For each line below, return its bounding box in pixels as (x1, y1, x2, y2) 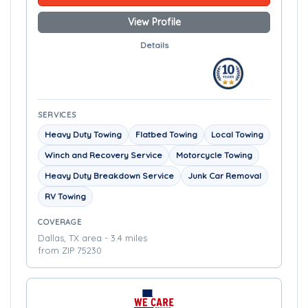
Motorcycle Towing (176, 150, 252, 160)
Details (140, 40, 168, 50)
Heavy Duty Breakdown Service (45, 170, 174, 181)
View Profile (127, 16, 181, 28)
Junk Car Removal (188, 170, 261, 181)
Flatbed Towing (135, 129, 197, 140)
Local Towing (211, 129, 263, 140)
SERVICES (38, 110, 77, 120)
